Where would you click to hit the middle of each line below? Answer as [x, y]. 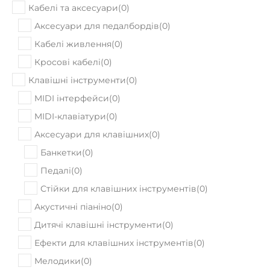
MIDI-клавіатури [70, 86]
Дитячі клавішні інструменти [98, 195]
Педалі [56, 140]
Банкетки [61, 122]
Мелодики [58, 231]
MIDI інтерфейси [72, 68]
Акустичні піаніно [73, 177]
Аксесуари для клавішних [92, 104]
